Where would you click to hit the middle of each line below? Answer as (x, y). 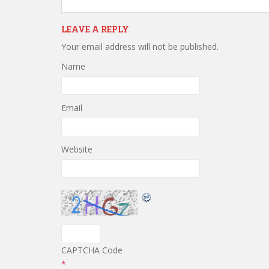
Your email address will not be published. (140, 47)
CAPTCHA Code (92, 250)
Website (77, 149)
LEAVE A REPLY (95, 29)
